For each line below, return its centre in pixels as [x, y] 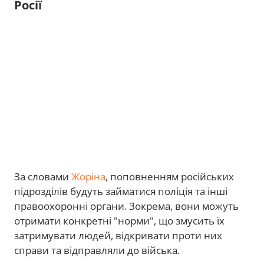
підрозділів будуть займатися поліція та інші [121, 192]
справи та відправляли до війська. [97, 250]
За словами [43, 177]
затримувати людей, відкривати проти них [118, 236]
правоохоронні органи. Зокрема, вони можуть [126, 206]
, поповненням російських [170, 177]
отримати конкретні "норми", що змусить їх [119, 221]
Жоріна [88, 177]
